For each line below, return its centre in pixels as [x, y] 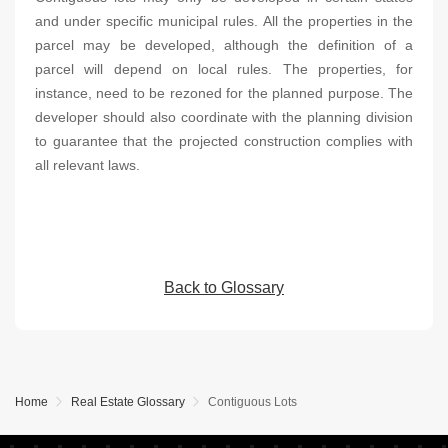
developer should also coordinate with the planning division [224, 117]
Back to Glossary [224, 287]
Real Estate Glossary [128, 402]
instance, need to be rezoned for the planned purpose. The [224, 93]
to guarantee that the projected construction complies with [224, 141]
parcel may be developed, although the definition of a [224, 45]
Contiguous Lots [252, 402]
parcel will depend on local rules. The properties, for [224, 69]
